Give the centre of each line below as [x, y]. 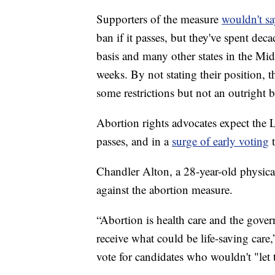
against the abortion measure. [165, 190]
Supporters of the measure [159, 19]
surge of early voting [220, 141]
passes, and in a [134, 141]
